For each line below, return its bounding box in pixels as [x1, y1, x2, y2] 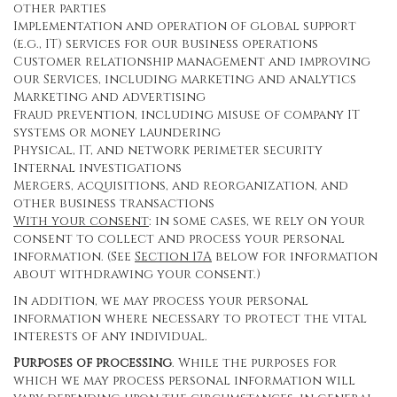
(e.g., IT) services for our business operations [13, 35, 318, 52]
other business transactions [13, 195, 214, 212]
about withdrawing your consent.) [13, 266, 261, 283]
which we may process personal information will [13, 372, 355, 389]
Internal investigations [13, 160, 182, 176]
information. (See [13, 248, 135, 265]
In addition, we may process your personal [13, 292, 308, 309]
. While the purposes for [172, 354, 337, 371]
